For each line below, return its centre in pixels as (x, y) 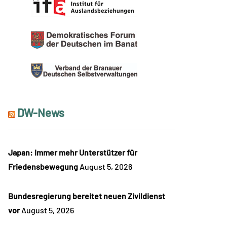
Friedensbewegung (43, 167)
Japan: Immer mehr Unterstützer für (73, 153)
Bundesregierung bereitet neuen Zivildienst (87, 196)
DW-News (41, 113)
